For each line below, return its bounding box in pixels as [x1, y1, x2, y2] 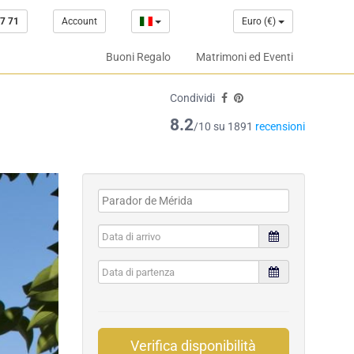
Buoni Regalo [106, 51, 171, 63]
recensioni [255, 120, 305, 133]
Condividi [170, 92, 215, 104]
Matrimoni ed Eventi [196, 51, 293, 63]
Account [61, 16, 97, 27]
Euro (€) [241, 16, 278, 27]
